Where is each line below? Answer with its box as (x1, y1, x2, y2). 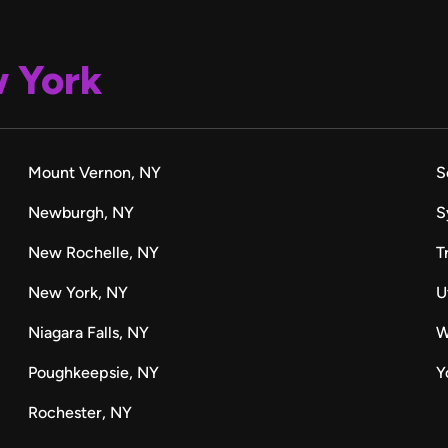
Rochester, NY (27, 403, 132, 422)
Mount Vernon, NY (27, 163, 161, 182)
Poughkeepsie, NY (27, 363, 159, 382)
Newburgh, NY (27, 203, 134, 222)
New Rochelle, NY (27, 243, 159, 262)
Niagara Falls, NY (27, 323, 149, 342)
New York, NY (27, 283, 128, 302)
